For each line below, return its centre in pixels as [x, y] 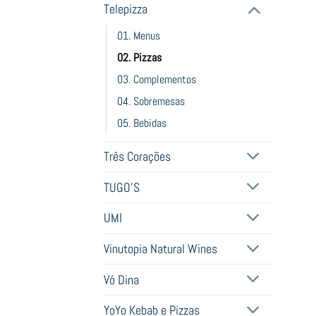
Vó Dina [121, 280]
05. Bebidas [142, 123]
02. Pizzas [139, 57]
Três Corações [137, 157]
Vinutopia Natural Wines [160, 249]
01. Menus [139, 35]
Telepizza [126, 10]
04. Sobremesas [151, 101]
